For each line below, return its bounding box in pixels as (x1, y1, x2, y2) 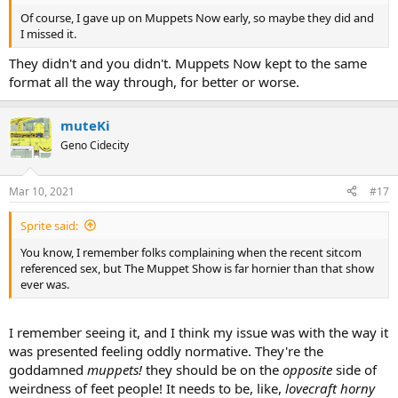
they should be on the (142, 361, 283, 378)
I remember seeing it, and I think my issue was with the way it (9, 323, 388, 341)
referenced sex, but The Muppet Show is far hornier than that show (20, 259, 374, 276)
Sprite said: (20, 217, 78, 234)
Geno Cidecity (60, 138, 129, 153)
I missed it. (20, 25, 76, 42)
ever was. (20, 275, 69, 292)
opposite (283, 361, 332, 378)
